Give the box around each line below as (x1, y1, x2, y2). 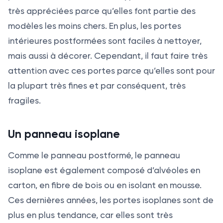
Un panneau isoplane (8, 127, 120, 141)
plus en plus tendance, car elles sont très (8, 210, 173, 221)
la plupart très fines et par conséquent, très (8, 81, 186, 91)
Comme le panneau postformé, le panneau (8, 150, 180, 161)
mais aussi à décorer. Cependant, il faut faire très (8, 51, 208, 61)
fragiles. (8, 96, 41, 106)
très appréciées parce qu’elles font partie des (8, 6, 196, 16)
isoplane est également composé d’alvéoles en (8, 165, 200, 176)
